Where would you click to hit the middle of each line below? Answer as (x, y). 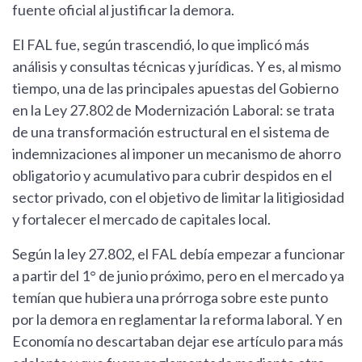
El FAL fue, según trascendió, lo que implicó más (161, 45)
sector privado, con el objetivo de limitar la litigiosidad (178, 198)
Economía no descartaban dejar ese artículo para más (178, 341)
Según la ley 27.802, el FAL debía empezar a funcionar (179, 254)
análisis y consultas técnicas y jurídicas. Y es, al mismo (177, 67)
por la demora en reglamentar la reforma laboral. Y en (177, 320)
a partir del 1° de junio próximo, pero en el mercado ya (178, 276)
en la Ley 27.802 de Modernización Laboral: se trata (173, 110)
